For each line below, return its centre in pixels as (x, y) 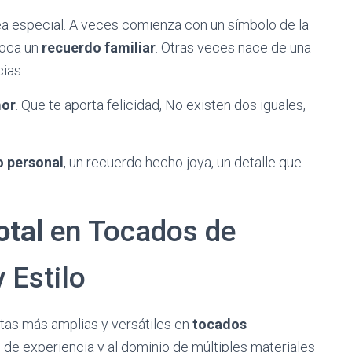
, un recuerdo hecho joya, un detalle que (183, 162)
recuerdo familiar (99, 48)
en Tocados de (139, 231)
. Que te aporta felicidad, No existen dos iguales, (161, 105)
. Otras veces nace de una (233, 48)
